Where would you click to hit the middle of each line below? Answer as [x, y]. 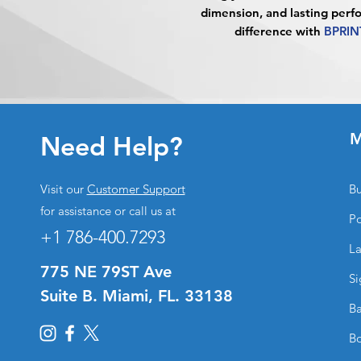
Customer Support [136, 189]
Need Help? [111, 146]
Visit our [63, 189]
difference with [279, 31]
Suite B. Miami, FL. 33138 [136, 296]
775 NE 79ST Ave [106, 272]
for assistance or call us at [108, 211]
